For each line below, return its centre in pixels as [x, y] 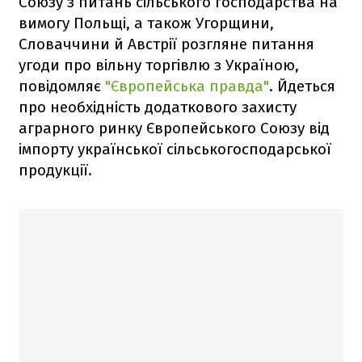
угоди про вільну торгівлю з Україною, [159, 65]
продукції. [55, 170]
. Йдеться [302, 86]
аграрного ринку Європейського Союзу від [174, 128]
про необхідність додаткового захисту [158, 107]
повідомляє [62, 86]
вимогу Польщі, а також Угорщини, [146, 23]
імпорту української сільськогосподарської [175, 149]
